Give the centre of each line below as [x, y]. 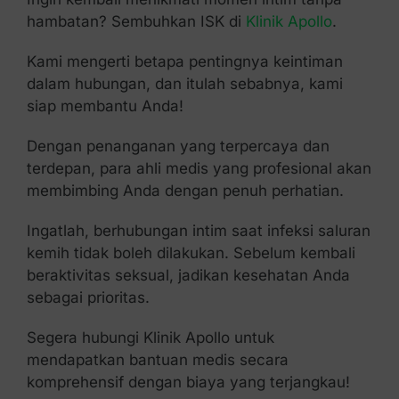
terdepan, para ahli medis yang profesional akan [199, 168]
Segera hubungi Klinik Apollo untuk [150, 337]
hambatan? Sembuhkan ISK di [136, 21]
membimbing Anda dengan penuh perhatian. [185, 190]
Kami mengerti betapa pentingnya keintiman [184, 61]
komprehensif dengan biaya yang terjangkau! [188, 382]
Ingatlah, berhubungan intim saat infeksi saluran [198, 230]
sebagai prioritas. [88, 297]
